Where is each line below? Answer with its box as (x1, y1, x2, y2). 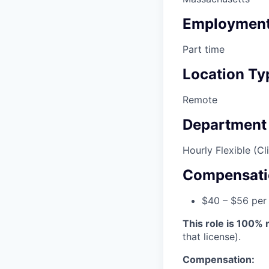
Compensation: (183, 253, 255, 265)
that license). (183, 230, 241, 243)
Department (183, 115, 267, 133)
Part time (183, 43, 225, 56)
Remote (183, 94, 217, 106)
